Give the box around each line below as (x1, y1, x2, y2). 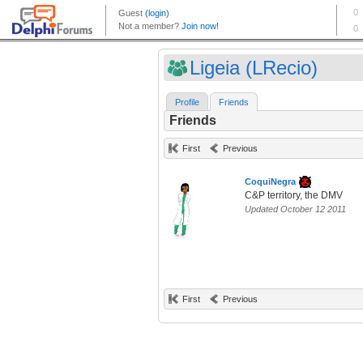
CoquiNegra (245, 177, 296, 187)
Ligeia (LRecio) (190, 57, 318, 79)
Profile (175, 97, 199, 108)
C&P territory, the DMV (245, 190, 343, 202)
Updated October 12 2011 (245, 204, 346, 215)
